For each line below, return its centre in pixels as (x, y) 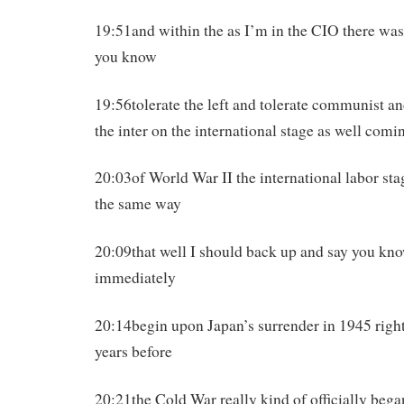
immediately (135, 278)
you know (126, 56)
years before (133, 351)
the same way (138, 204)
